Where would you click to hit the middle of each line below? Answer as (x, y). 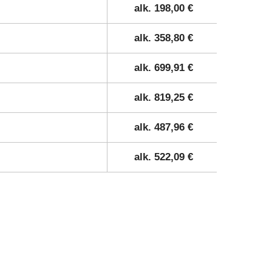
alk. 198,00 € (163, 8)
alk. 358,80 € (163, 38)
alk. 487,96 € (163, 127)
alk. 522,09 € (163, 157)
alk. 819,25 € (163, 98)
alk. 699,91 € (163, 68)
